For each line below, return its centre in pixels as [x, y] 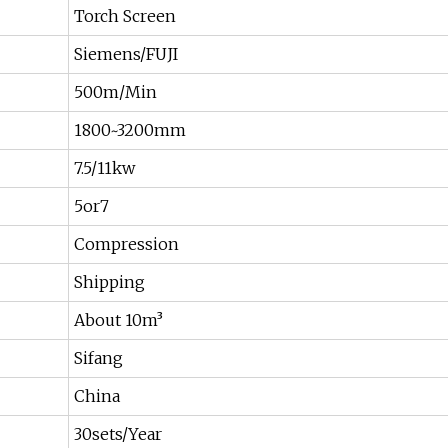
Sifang [98, 358]
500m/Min [115, 92]
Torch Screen [125, 16]
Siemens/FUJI [126, 54]
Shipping [109, 282]
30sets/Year [118, 434]
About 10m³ [118, 320]
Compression [126, 244]
